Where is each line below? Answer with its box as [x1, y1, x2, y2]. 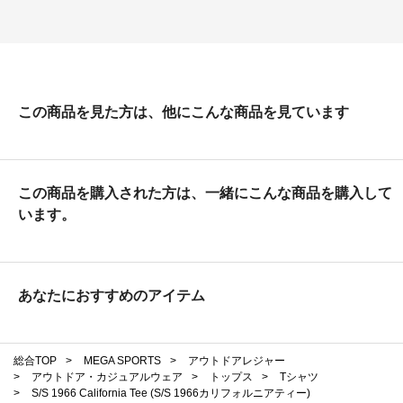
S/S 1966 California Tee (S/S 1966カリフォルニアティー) [31, 387, 310, 400]
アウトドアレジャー [188, 354, 285, 368]
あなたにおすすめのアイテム [18, 288, 205, 304]
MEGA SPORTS [84, 354, 161, 368]
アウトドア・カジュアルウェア [31, 371, 183, 384]
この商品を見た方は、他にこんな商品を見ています [18, 104, 349, 121]
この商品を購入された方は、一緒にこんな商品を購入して [18, 185, 392, 201]
